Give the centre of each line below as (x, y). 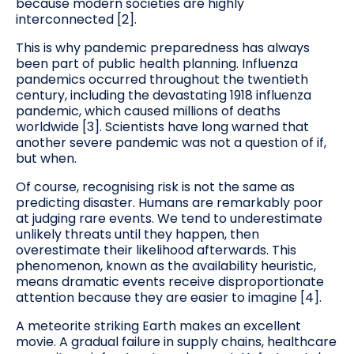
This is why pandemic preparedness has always (163, 47)
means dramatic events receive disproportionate (170, 281)
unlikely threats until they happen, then (137, 234)
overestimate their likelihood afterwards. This (156, 250)
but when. (46, 158)
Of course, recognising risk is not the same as (155, 186)
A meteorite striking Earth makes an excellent (158, 326)
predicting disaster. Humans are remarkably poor (169, 202)
